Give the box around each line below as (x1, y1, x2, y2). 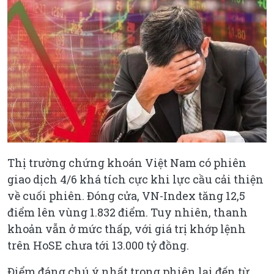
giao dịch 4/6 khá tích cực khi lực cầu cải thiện (7, 171, 264, 187)
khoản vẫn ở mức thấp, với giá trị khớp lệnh (7, 221, 246, 236)
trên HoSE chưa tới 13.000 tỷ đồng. (7, 237, 189, 253)
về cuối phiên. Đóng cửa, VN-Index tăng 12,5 (7, 188, 245, 203)
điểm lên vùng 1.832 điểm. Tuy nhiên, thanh (7, 204, 248, 220)
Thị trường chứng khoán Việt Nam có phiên (7, 155, 246, 170)
